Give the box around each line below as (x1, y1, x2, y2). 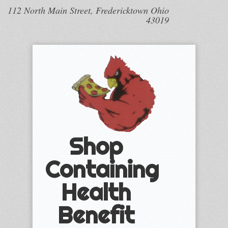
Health (61, 178, 131, 207)
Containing (45, 155, 159, 184)
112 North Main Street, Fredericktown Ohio (7, 4, 169, 16)
